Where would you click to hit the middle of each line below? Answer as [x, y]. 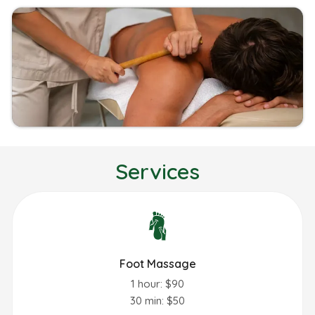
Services [157, 172]
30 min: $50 [157, 300]
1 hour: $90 [157, 283]
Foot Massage [157, 263]
